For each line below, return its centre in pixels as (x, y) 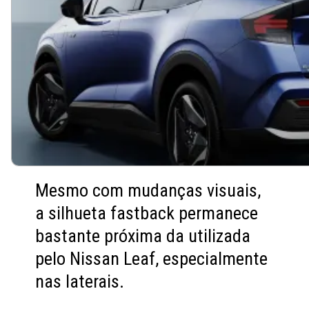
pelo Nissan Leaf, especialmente (152, 259)
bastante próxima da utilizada (143, 236)
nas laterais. (80, 282)
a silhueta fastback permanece (147, 213)
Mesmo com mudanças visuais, (148, 191)
